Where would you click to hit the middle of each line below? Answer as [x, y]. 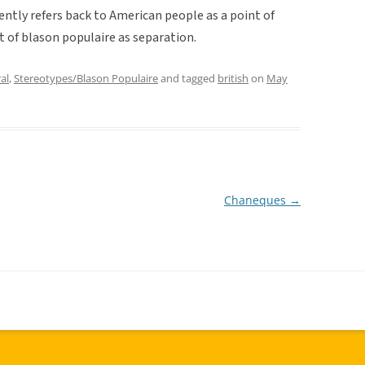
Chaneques [256, 200]
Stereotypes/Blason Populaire [86, 78]
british [233, 78]
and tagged [188, 78]
